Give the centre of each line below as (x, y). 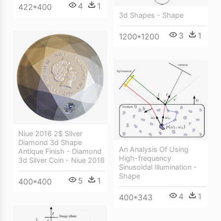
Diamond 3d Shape (50, 142)
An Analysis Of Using (154, 149)
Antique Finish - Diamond (60, 151)
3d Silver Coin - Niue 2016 (61, 160)
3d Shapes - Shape (151, 15)
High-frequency (145, 158)
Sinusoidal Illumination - (158, 167)
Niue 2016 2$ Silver (50, 133)
